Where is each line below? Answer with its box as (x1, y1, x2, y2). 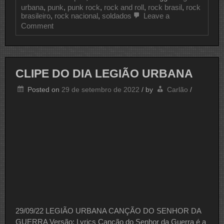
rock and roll (104, 2, 144, 11)
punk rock (67, 2, 100, 11)
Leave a (141, 11, 169, 20)
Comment (21, 21, 53, 30)
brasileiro (21, 11, 50, 20)
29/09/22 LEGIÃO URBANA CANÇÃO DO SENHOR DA (15, 206, 201, 215)
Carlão (167, 85, 188, 94)
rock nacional (54, 11, 98, 20)
